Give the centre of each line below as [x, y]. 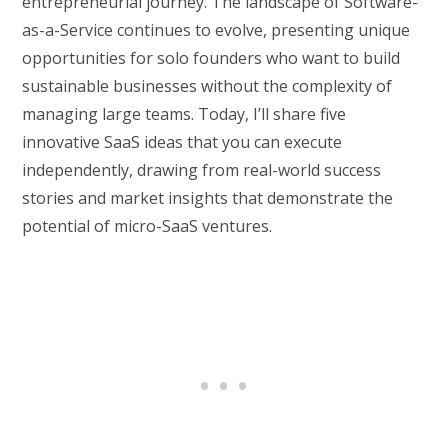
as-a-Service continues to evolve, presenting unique [216, 30]
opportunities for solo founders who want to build [211, 58]
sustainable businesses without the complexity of [207, 86]
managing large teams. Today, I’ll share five [184, 114]
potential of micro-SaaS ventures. [147, 226]
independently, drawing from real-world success [202, 170]
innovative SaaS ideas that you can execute [182, 142]
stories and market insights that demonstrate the [208, 198]
